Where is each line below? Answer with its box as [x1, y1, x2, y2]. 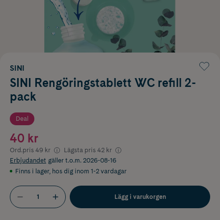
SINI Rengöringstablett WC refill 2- [10, 75, 196, 90]
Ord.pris [10, 146, 34, 154]
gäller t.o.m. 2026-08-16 [48, 156, 116, 164]
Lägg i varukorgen [114, 192, 166, 200]
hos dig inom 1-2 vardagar [52, 167, 127, 175]
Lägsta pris [64, 146, 96, 154]
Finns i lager [15, 167, 49, 175]
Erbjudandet [10, 156, 46, 164]
